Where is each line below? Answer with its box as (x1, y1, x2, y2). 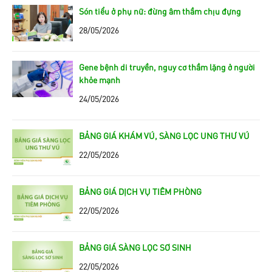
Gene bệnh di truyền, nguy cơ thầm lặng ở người (79, 61, 255, 72)
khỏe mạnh (79, 73, 120, 85)
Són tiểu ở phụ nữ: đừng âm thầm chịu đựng (79, 5, 241, 16)
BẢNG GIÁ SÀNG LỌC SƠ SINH (79, 241, 191, 253)
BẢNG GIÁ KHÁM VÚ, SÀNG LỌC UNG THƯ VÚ (79, 129, 250, 141)
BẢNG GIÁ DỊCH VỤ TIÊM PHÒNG (79, 185, 202, 197)
